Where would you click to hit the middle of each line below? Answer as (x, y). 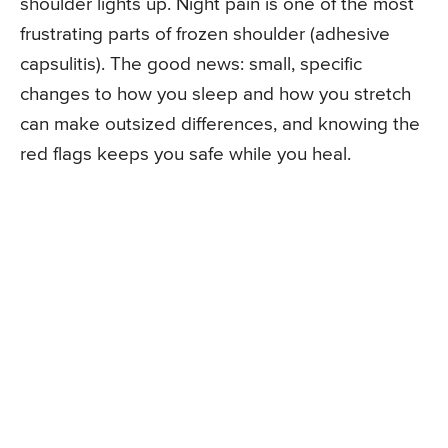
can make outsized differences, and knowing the (220, 125)
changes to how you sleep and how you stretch (215, 95)
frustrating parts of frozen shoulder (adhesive (205, 35)
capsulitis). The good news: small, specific (191, 65)
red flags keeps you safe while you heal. (185, 155)
